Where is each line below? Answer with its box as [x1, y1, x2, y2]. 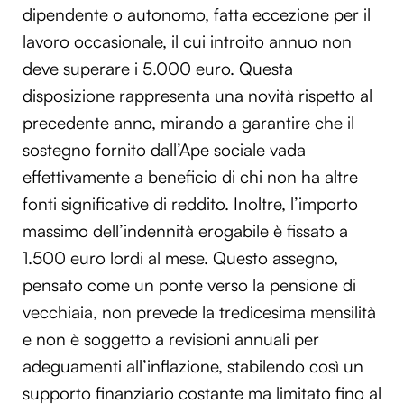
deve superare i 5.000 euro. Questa [23, 57, 293, 79]
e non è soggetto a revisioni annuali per [23, 327, 319, 350]
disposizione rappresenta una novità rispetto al [23, 84, 372, 106]
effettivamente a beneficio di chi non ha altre [23, 165, 358, 188]
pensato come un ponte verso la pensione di [23, 273, 356, 296]
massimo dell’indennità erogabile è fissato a [23, 219, 348, 242]
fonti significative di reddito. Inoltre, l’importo [23, 192, 358, 215]
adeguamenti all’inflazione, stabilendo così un [23, 354, 363, 377]
